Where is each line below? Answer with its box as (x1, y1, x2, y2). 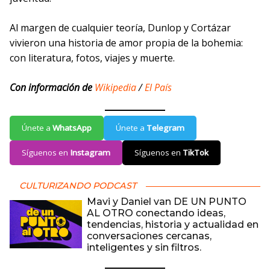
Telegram (146, 122, 184, 133)
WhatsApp (52, 122, 92, 133)
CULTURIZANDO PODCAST (19, 180, 136, 191)
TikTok (183, 146, 209, 158)
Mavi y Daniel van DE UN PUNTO (87, 195, 246, 207)
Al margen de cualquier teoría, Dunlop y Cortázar (10, 20, 231, 34)
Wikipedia (95, 80, 136, 94)
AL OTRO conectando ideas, (87, 207, 225, 219)
